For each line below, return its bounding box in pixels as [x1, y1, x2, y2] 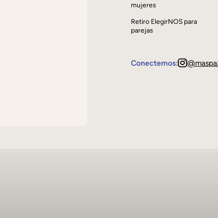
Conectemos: [131, 58, 178, 68]
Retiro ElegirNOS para [131, 17, 198, 25]
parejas [131, 26, 153, 34]
